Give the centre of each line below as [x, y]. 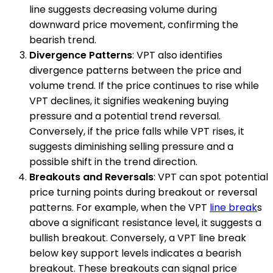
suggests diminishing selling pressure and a [131, 147]
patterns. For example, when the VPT [119, 208]
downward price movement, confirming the [134, 25]
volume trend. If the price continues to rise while [144, 86]
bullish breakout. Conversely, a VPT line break [138, 238]
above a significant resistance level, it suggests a [145, 223]
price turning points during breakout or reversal [143, 193]
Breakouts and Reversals [91, 177]
